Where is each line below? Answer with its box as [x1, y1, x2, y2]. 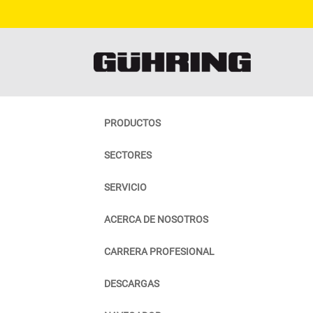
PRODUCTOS [104, 117, 161, 129]
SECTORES [104, 149, 152, 161]
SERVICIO [104, 181, 147, 193]
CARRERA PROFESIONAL [104, 245, 215, 257]
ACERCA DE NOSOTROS [104, 213, 209, 225]
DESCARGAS [104, 277, 160, 289]
